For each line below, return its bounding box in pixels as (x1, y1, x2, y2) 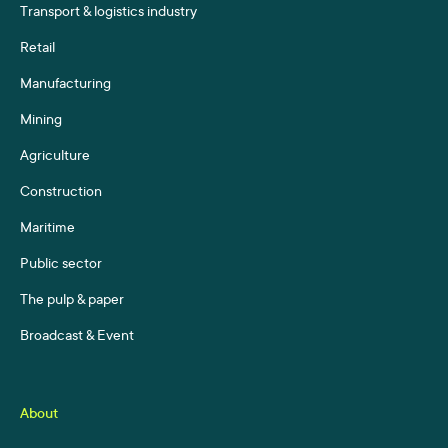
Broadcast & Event (20, 329, 134, 346)
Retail (20, 41, 55, 58)
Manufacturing (20, 77, 111, 94)
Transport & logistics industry (20, 5, 197, 22)
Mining (20, 113, 62, 130)
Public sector (20, 257, 102, 274)
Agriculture (20, 149, 90, 166)
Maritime (20, 221, 75, 238)
